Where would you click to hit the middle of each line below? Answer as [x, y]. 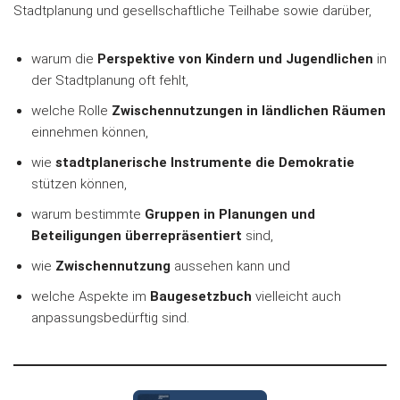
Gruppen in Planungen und [230, 215]
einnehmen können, [90, 133]
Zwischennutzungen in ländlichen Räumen [249, 111]
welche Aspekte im [91, 297]
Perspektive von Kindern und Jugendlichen [235, 59]
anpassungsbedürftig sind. [110, 318]
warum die [64, 59]
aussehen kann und [230, 267]
